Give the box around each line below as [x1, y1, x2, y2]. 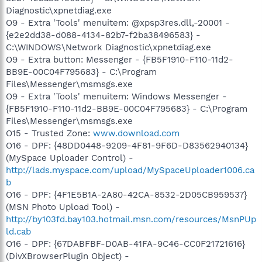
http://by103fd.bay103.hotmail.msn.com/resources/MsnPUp [6, 213, 256, 225]
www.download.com [93, 127, 180, 139]
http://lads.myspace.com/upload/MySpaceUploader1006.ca [6, 164, 254, 175]
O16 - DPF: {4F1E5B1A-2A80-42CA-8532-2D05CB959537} [6, 189, 247, 200]
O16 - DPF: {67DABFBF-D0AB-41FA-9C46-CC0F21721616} [6, 238, 245, 249]
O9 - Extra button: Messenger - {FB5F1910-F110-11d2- [6, 54, 233, 65]
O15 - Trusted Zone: [6, 127, 93, 139]
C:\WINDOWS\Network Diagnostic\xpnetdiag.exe [6, 42, 211, 53]
